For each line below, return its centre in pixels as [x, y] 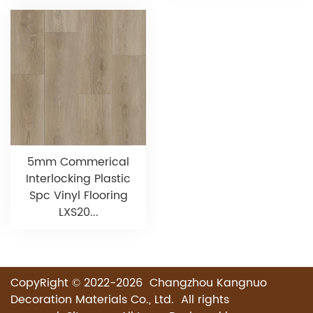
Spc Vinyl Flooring [78, 196]
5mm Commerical [78, 162]
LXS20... [78, 213]
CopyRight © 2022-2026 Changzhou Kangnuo [139, 283]
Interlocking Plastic [78, 179]
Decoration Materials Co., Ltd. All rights [120, 300]
